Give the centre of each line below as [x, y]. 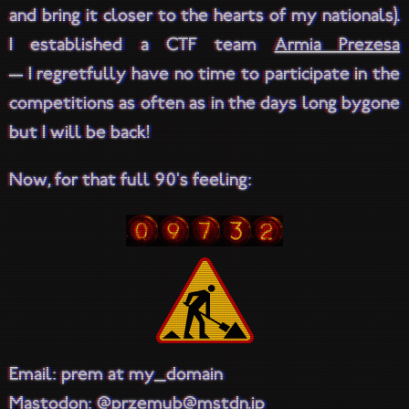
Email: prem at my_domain [116, 376]
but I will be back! [79, 134]
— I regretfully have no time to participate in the [204, 76]
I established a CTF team [142, 47]
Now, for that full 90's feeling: [131, 182]
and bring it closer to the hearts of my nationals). [204, 17]
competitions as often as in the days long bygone [204, 105]
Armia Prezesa [337, 47]
